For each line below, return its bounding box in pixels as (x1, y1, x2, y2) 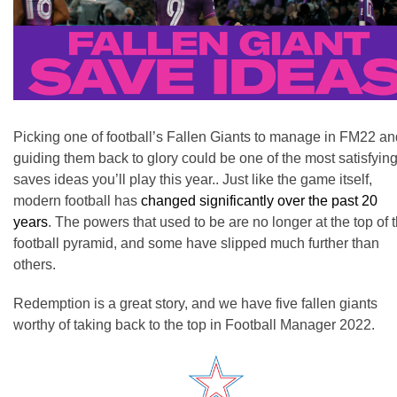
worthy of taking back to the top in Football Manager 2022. (13, 316, 375, 332)
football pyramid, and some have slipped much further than (13, 235, 379, 251)
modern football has (13, 192, 141, 208)
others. (13, 256, 56, 272)
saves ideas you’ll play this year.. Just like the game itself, (13, 171, 372, 187)
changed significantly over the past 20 (141, 192, 378, 208)
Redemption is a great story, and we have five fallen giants (13, 295, 378, 311)
